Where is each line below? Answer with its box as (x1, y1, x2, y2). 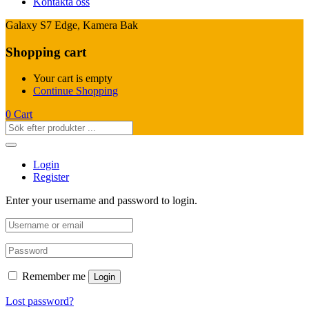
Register (33, 171, 69, 183)
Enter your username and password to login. (6, 195, 197, 207)
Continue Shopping (33, 85, 118, 97)
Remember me (22, 270, 86, 283)
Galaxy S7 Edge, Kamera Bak (6, 19, 138, 31)
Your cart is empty (33, 72, 112, 85)
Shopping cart (6, 44, 86, 59)
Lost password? (6, 295, 74, 308)
